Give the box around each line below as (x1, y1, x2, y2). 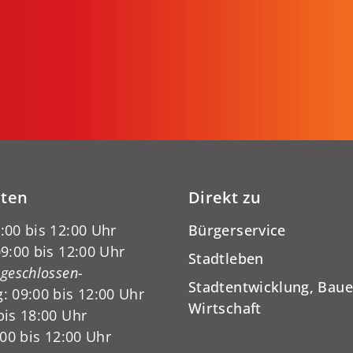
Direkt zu (188, 186, 262, 208)
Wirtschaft (188, 298, 262, 318)
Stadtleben (188, 248, 264, 268)
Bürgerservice (188, 220, 286, 240)
